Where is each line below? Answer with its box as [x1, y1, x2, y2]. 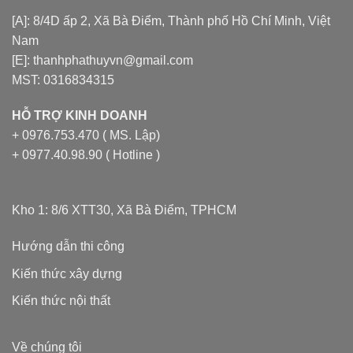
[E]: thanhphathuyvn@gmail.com [12, 53, 193, 67]
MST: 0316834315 [12, 72, 114, 87]
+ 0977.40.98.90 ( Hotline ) [12, 148, 160, 162]
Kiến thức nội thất [12, 294, 110, 308]
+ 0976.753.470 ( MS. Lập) [12, 128, 160, 143]
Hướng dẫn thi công [12, 239, 124, 253]
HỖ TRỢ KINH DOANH [12, 109, 147, 123]
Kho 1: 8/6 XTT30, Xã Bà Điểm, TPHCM [12, 203, 236, 217]
